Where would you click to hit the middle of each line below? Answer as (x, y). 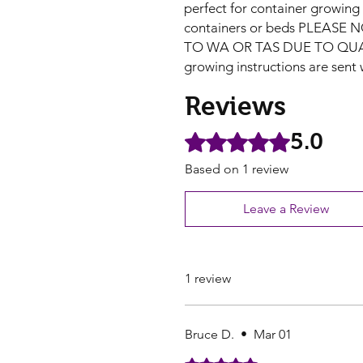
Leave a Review (286, 209)
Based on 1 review (237, 169)
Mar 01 (273, 334)
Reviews (235, 106)
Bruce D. (209, 334)
